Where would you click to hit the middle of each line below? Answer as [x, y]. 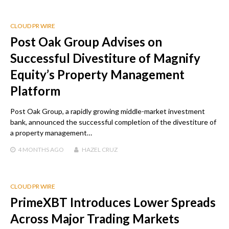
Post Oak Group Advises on [86, 41]
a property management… [51, 132]
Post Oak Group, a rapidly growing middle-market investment [108, 111]
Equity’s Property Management [97, 74]
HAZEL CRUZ [100, 149]
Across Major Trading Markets [95, 218]
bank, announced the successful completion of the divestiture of [113, 122]
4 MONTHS [33, 149]
